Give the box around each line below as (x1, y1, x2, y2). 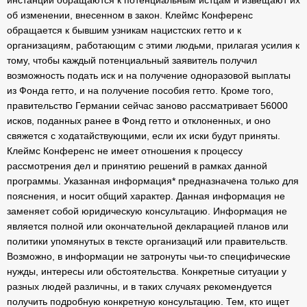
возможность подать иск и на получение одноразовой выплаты (7, 70, 291, 81)
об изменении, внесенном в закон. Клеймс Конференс (7, 10, 253, 21)
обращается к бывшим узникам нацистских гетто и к (7, 25, 241, 36)
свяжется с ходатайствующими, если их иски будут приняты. (7, 130, 280, 141)
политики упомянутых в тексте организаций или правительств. (7, 236, 288, 247)
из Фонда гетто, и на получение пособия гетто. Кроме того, (7, 85, 273, 96)
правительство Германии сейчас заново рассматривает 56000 (7, 100, 288, 111)
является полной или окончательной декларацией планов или (7, 221, 288, 232)
